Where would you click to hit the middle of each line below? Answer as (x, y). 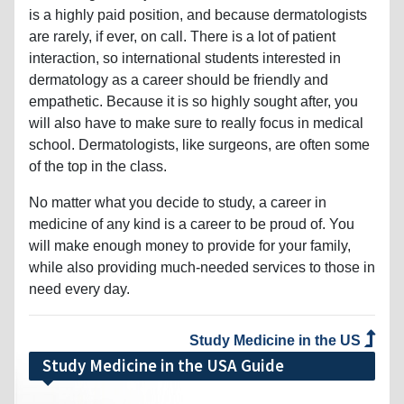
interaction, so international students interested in (185, 58)
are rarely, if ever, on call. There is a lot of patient (182, 36)
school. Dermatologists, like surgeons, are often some (199, 144)
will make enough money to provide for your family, (190, 245)
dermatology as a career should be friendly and (179, 79)
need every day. (79, 289)
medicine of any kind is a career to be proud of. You (192, 224)
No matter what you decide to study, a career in (178, 202)
